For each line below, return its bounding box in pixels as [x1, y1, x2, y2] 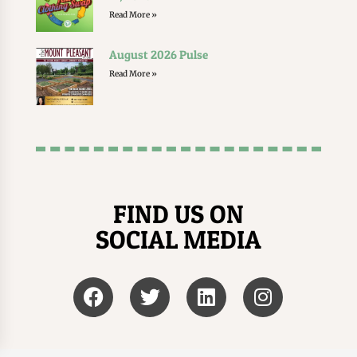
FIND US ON [112, 198, 244, 229]
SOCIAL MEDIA [95, 223, 261, 255]
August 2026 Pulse [108, 47, 208, 63]
